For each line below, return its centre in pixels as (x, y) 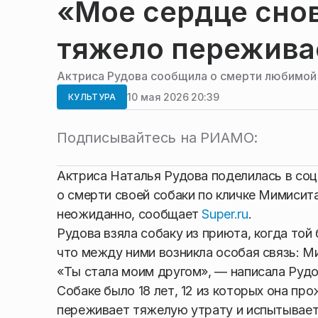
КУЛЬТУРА (92, 97)
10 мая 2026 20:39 (173, 97)
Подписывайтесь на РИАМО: (158, 138)
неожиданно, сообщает (130, 214)
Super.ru (225, 214)
